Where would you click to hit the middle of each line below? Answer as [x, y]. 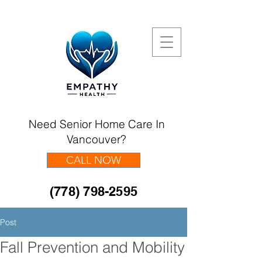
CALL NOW [94, 160]
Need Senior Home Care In [96, 124]
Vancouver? [96, 139]
